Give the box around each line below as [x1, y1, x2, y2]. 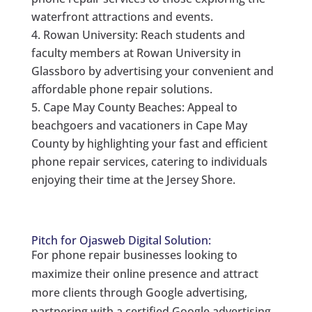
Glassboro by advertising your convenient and [31, 63, 274, 79]
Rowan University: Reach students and [42, 27, 245, 43]
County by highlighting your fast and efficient [31, 136, 267, 152]
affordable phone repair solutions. [31, 81, 212, 97]
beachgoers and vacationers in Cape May [31, 118, 247, 134]
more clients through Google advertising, [31, 285, 247, 301]
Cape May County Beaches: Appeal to [42, 100, 237, 116]
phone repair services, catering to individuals [31, 154, 267, 170]
